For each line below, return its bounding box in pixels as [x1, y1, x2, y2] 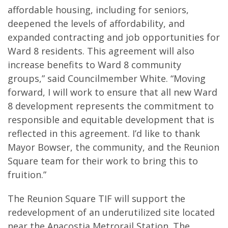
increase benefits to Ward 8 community [8, 59, 181, 71]
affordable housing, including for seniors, [8, 4, 189, 16]
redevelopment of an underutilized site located [8, 206, 215, 218]
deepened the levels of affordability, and [8, 17, 185, 30]
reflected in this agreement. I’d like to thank [8, 127, 200, 139]
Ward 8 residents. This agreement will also [8, 45, 194, 57]
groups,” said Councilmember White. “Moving [8, 72, 206, 84]
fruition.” [8, 168, 46, 181]
